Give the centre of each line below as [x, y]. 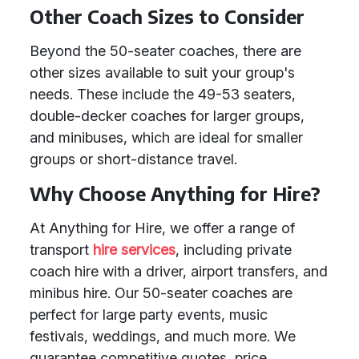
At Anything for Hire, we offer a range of [162, 228]
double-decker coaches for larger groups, [167, 116]
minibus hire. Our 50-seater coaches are [161, 293]
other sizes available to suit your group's [162, 73]
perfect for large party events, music [149, 315]
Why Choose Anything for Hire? [175, 194]
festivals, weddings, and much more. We [163, 336]
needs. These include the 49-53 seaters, [163, 94]
